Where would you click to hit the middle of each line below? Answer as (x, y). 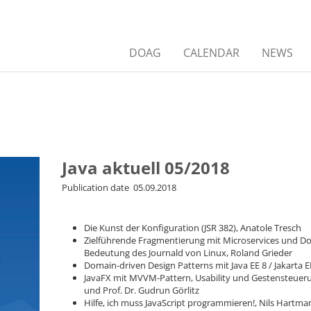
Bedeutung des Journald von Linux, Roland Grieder (188, 253)
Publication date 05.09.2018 (119, 188)
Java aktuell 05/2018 (146, 168)
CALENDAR (211, 52)
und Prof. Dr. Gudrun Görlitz (142, 291)
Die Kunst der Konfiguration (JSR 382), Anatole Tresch (193, 228)
